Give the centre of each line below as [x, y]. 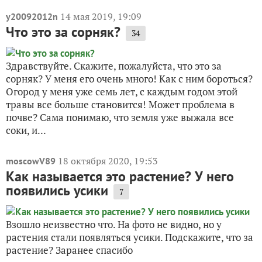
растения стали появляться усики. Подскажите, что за [130, 237]
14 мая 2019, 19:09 [101, 17]
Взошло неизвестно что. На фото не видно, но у [114, 225]
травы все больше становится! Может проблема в [120, 105]
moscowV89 [31, 161]
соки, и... [26, 130]
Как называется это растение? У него [120, 177]
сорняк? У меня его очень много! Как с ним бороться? [129, 79]
